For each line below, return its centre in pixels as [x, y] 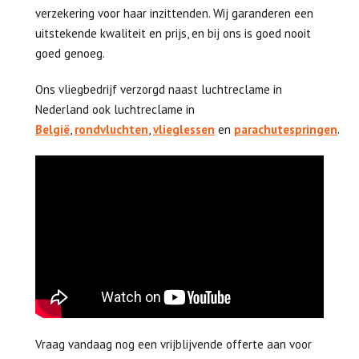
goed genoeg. [70, 53]
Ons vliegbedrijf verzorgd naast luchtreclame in [159, 89]
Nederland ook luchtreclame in [115, 109]
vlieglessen [184, 129]
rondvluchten [111, 129]
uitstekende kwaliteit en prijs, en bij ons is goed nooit [173, 33]
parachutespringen [286, 129]
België [52, 129]
